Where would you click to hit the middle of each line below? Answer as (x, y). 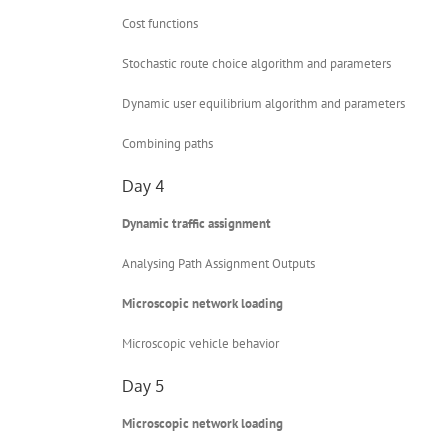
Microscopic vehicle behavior (200, 343)
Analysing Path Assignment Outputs (218, 263)
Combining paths (167, 143)
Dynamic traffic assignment (196, 223)
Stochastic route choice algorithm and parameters (256, 63)
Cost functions (160, 23)
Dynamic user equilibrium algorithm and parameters (263, 103)
